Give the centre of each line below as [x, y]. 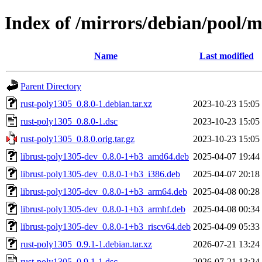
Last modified [226, 56]
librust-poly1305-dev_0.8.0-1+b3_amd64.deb [105, 156]
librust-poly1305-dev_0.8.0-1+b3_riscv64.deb [106, 226]
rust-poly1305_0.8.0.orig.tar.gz [77, 139]
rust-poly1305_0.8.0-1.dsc [69, 121]
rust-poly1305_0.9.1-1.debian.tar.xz [86, 244]
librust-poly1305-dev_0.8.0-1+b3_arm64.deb [104, 191]
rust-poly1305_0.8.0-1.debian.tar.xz [86, 104]
